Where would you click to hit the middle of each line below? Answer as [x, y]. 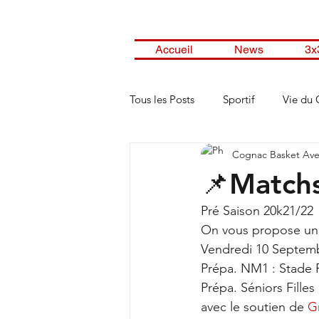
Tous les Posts [162, 99]
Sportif [239, 99]
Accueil [174, 49]
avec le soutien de [254, 307]
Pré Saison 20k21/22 [257, 211]
